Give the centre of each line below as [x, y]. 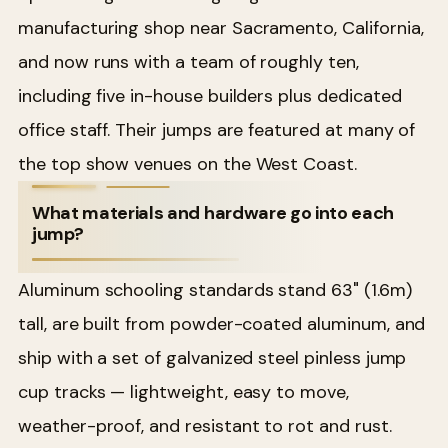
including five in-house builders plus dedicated [210, 96]
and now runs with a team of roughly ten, [188, 62]
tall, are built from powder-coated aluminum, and [222, 324]
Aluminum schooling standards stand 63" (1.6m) [215, 290]
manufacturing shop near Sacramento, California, [221, 28]
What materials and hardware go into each [213, 213]
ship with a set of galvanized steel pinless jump [212, 358]
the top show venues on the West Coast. [187, 164]
